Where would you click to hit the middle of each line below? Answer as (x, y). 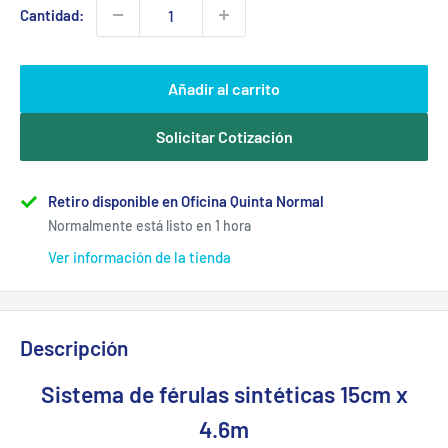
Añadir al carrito (224, 88)
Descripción (74, 347)
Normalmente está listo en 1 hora (149, 225)
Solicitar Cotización (224, 136)
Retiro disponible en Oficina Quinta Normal (186, 201)
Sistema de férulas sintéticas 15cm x (224, 394)
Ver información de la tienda (139, 257)
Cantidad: (52, 15)
